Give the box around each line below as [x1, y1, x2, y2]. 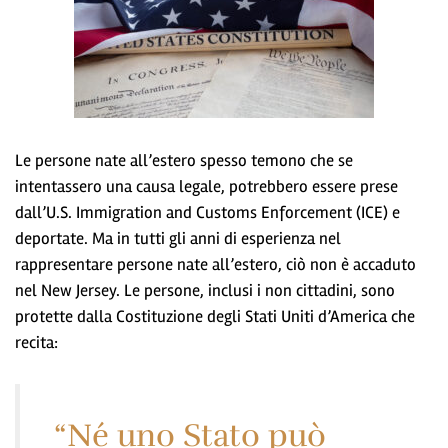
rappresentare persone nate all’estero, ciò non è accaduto [15, 253, 416, 275]
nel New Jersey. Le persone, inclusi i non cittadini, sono [15, 279, 395, 301]
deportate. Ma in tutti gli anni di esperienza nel [15, 227, 341, 249]
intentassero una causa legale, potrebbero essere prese [15, 175, 398, 197]
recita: [15, 331, 58, 353]
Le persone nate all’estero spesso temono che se [15, 149, 353, 171]
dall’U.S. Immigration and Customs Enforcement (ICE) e [15, 201, 400, 223]
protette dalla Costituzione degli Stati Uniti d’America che [15, 305, 415, 327]
